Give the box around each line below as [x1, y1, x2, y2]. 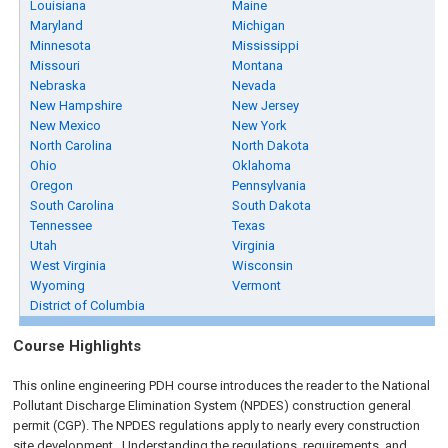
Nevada [232, 78, 277, 93]
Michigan [232, 18, 286, 33]
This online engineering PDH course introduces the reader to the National [13, 378, 431, 393]
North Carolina [30, 138, 113, 153]
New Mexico [30, 118, 102, 133]
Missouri [30, 58, 81, 73]
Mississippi [232, 38, 300, 53]
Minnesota [30, 38, 92, 53]
